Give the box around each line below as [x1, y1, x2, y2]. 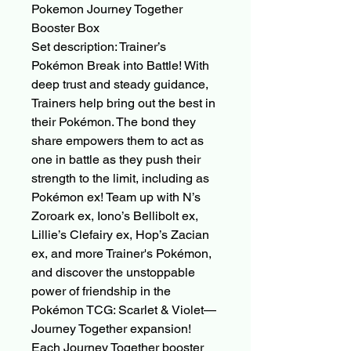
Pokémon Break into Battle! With [31, 58, 209, 74]
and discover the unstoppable [31, 265, 195, 280]
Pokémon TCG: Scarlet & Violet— [31, 302, 216, 318]
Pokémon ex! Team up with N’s [31, 190, 201, 205]
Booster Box [31, 20, 100, 36]
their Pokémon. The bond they [31, 114, 196, 130]
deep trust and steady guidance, [31, 77, 208, 92]
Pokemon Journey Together [31, 2, 183, 17]
